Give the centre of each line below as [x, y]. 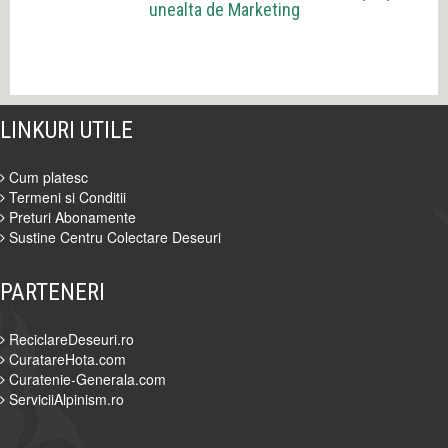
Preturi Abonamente [70, 217]
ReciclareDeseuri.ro [69, 339]
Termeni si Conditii [65, 197]
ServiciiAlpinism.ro [64, 399]
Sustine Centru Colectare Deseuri [113, 237]
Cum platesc [46, 177]
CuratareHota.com [65, 359]
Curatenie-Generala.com [85, 379]
